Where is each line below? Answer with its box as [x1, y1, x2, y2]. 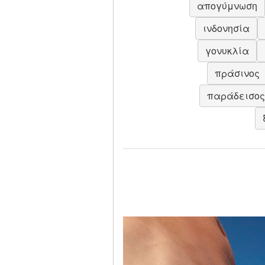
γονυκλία [205, 43, 249, 57]
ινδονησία [202, 21, 250, 35]
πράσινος [214, 66, 260, 80]
